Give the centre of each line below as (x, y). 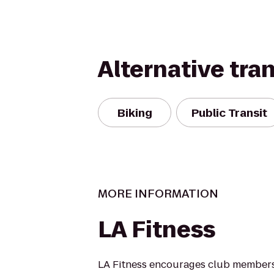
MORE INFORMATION (158, 194)
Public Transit (229, 113)
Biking (135, 113)
